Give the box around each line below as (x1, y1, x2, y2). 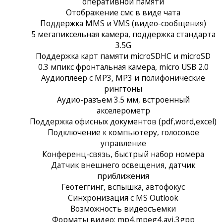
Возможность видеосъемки (70, 203, 176, 214)
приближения (97, 170, 149, 181)
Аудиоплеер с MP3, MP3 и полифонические (41, 72, 205, 83)
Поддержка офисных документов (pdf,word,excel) (30, 115, 217, 127)
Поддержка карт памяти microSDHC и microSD (36, 50, 211, 61)
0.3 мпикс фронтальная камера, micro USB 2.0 (38, 61, 209, 72)
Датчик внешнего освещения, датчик (51, 159, 195, 170)
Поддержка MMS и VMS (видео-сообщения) (40, 17, 206, 29)
